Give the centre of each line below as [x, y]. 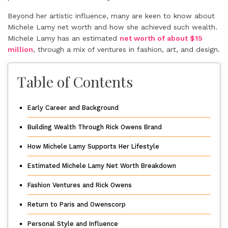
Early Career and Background [73, 108]
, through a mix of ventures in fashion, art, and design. [126, 49]
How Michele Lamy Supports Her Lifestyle [93, 146]
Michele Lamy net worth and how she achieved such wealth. [112, 27]
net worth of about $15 [161, 38]
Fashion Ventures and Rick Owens [80, 185]
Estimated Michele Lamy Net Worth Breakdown [102, 166]
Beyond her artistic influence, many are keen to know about [111, 16]
